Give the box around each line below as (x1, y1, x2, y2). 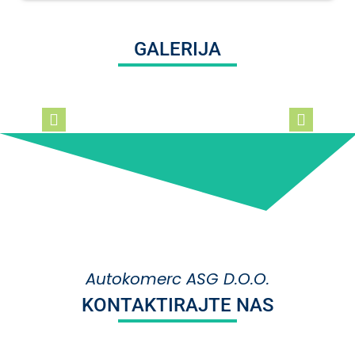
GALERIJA (134, 37, 221, 60)
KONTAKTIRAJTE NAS (81, 293, 274, 316)
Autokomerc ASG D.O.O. (86, 267, 269, 290)
